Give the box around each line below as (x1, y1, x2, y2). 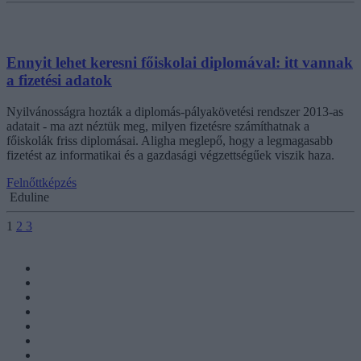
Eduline (10, 189, 49, 204)
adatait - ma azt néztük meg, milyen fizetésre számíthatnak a (6, 118, 309, 133)
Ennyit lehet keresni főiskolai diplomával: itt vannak (6, 54, 353, 72)
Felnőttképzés (6, 175, 77, 189)
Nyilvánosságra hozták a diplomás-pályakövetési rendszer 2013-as (6, 104, 343, 118)
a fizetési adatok (6, 72, 112, 89)
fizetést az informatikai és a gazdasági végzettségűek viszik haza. (6, 147, 334, 162)
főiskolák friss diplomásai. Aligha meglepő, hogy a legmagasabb (6, 133, 333, 147)
